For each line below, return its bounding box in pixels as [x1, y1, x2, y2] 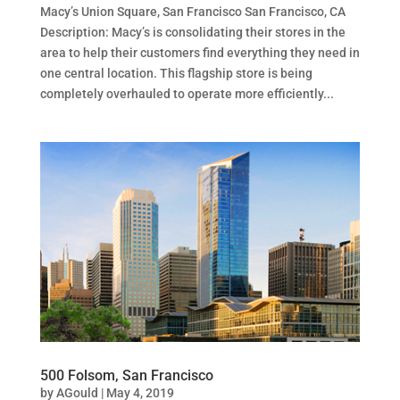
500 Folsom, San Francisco [39, 366, 213, 384]
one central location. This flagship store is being [39, 65, 312, 80]
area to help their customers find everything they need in [39, 45, 360, 60]
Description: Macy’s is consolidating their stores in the [39, 24, 346, 39]
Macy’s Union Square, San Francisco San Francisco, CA [39, 4, 346, 19]
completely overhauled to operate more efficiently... [39, 86, 334, 101]
